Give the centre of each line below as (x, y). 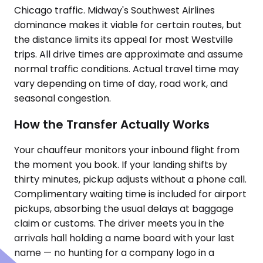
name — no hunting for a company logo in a (114, 253)
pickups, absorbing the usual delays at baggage (124, 209)
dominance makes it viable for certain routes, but (128, 25)
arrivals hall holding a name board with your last (124, 238)
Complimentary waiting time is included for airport (130, 194)
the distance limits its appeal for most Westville (124, 40)
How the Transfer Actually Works (112, 124)
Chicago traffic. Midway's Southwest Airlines (114, 10)
